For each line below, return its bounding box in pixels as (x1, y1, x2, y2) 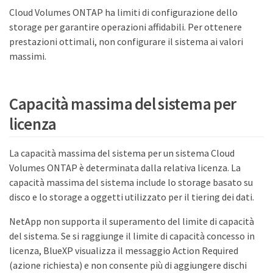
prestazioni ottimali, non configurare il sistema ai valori (9, 35, 243, 48)
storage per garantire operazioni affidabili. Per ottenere (9, 21, 242, 33)
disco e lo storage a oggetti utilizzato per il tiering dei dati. (9, 190, 254, 203)
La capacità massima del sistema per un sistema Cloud (9, 146, 235, 159)
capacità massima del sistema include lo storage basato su (9, 175, 253, 188)
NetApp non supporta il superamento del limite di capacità (9, 214, 254, 227)
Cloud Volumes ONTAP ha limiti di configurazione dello (9, 6, 238, 18)
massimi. (9, 50, 46, 62)
